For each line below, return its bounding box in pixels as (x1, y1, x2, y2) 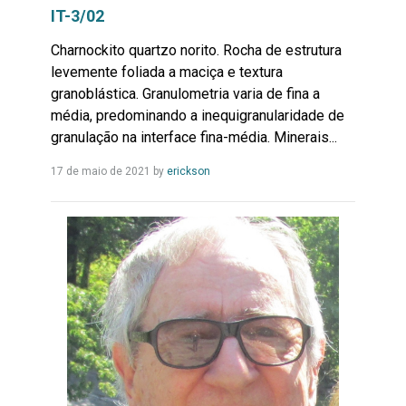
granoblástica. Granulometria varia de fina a (50, 84, 320, 102)
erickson (166, 164, 210, 178)
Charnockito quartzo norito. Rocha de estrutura (50, 41, 342, 59)
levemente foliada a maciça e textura (50, 63, 283, 81)
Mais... (208, 182, 245, 198)
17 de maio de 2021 (50, 164, 150, 178)
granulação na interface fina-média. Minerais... (50, 128, 337, 146)
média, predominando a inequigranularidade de (50, 106, 344, 124)
